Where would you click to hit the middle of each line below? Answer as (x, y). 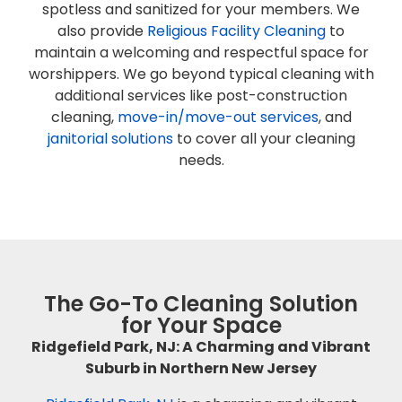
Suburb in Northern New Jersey (201, 368)
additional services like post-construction (201, 95)
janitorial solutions (110, 138)
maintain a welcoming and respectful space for (201, 52)
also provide (102, 31)
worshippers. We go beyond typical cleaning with (201, 74)
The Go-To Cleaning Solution (201, 303)
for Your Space (201, 325)
